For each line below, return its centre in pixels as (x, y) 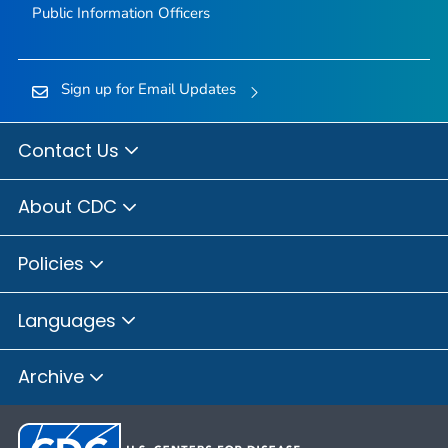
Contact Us (71, 150)
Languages (69, 320)
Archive (53, 377)
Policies (53, 263)
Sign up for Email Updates (148, 89)
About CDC (70, 207)
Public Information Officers (120, 13)
